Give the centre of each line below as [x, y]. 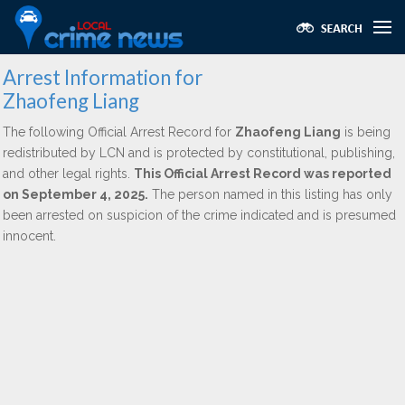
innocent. [29, 236]
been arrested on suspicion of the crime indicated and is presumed [199, 215]
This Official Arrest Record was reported [263, 174]
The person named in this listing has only [270, 194]
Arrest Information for [103, 77]
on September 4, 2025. [75, 194]
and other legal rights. [68, 174]
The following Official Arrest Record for [119, 132]
